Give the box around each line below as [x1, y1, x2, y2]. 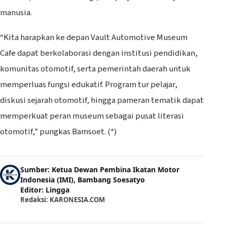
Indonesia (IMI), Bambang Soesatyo [20, 174, 145, 184]
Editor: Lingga [20, 184, 69, 195]
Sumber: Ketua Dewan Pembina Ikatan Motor [20, 164, 179, 174]
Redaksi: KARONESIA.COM [20, 195, 105, 204]
